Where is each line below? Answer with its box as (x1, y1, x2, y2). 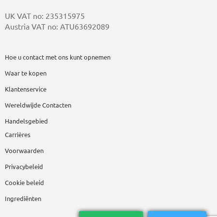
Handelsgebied (5, 117, 48, 124)
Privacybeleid (5, 163, 43, 170)
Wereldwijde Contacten (5, 101, 71, 108)
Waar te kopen (5, 69, 46, 77)
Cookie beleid (5, 179, 44, 186)
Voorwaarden (5, 147, 44, 154)
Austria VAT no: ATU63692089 (5, 22, 109, 31)
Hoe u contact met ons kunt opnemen (5, 53, 110, 61)
